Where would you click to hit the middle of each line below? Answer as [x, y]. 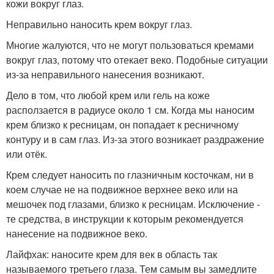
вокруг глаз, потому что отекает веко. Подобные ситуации [137, 60]
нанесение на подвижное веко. [77, 234]
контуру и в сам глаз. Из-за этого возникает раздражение [135, 139]
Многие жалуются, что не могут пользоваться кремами [130, 45]
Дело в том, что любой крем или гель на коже [108, 95]
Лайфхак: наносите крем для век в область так [112, 254]
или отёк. [27, 154]
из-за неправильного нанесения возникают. [105, 75]
